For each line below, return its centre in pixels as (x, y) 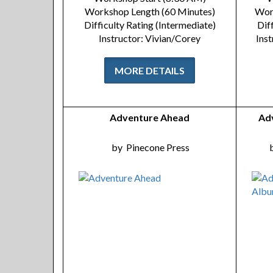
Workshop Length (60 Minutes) (150, 11)
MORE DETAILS (150, 70)
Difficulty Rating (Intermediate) (150, 25)
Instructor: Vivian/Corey (150, 38)
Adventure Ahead (150, 117)
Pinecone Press (158, 147)
